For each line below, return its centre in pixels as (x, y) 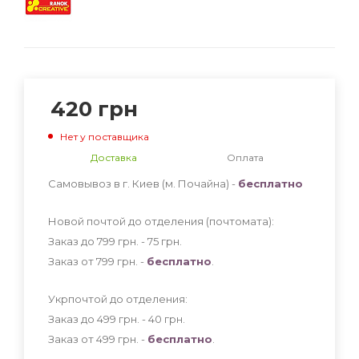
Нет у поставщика (105, 136)
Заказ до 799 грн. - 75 (105, 241)
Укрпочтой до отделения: (118, 298)
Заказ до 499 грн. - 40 (106, 319)
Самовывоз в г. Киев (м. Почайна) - (143, 183)
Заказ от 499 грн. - (98, 339)
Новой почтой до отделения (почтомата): (161, 221)
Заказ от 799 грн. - (97, 261)
